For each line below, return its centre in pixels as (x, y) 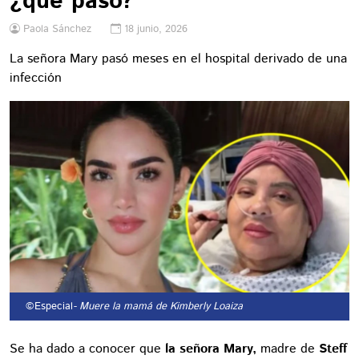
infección (36, 78)
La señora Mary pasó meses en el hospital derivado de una (178, 59)
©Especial (48, 306)
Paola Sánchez (57, 29)
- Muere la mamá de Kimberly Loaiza (158, 306)
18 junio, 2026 (156, 29)
